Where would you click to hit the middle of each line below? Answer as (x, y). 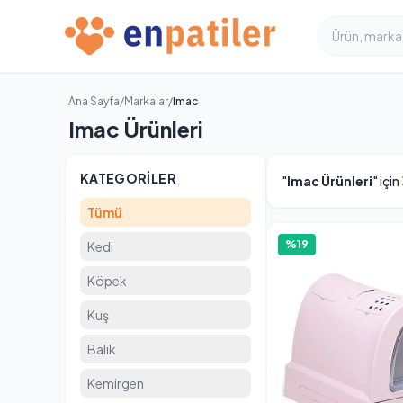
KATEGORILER (128, 178)
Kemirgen (116, 383)
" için (387, 181)
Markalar (146, 101)
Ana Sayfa (94, 101)
